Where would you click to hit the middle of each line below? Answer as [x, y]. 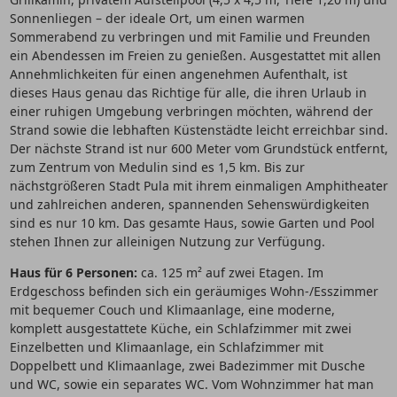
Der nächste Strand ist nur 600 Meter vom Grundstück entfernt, [198, 148]
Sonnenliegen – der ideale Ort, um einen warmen [157, 18]
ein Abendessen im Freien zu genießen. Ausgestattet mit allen [195, 55]
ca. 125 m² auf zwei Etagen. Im [230, 272]
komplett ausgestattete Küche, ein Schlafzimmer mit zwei [180, 328]
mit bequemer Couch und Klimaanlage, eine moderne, [172, 310]
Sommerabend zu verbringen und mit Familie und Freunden [190, 37]
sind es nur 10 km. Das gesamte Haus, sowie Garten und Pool [192, 223]
